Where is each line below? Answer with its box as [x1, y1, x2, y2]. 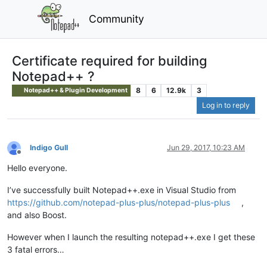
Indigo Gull [30, 143, 68, 153]
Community [89, 12, 145, 25]
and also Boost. [7, 210, 67, 221]
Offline [18, 151, 41, 161]
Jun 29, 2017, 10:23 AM [167, 143, 245, 153]
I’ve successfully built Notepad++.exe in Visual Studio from [7, 185, 236, 195]
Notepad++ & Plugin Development [23, 86, 128, 94]
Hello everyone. [7, 163, 67, 173]
